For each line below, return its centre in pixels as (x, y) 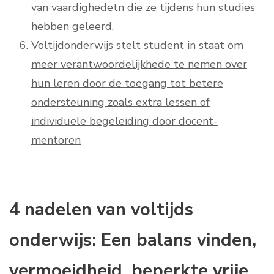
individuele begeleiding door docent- (124, 121)
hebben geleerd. (72, 27)
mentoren (56, 140)
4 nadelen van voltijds (101, 210)
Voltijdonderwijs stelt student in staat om (137, 46)
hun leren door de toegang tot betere (127, 83)
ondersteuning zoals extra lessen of (120, 102)
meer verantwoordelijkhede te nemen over (139, 65)
